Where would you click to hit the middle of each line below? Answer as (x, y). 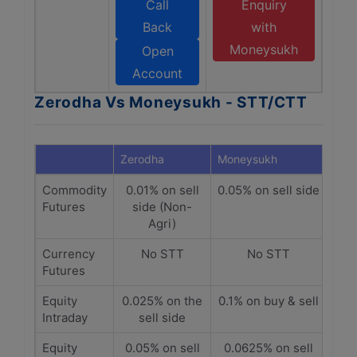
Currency (69, 254)
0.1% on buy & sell (269, 301)
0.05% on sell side (269, 190)
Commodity (75, 190)
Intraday (65, 318)
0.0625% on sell (269, 348)
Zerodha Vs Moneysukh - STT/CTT (171, 102)
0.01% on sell (162, 190)
